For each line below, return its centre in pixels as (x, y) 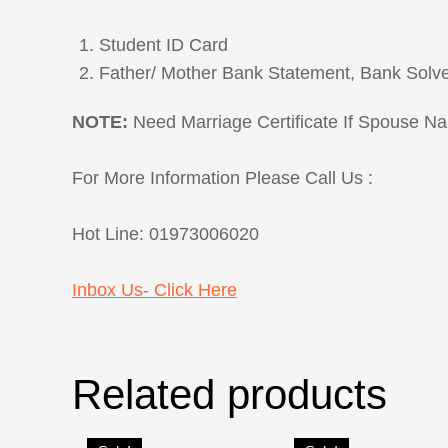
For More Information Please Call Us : (222, 178)
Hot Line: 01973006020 (165, 234)
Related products (229, 395)
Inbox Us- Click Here (154, 290)
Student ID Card (163, 45)
